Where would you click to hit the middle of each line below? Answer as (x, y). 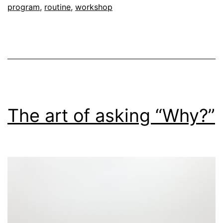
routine (57, 7)
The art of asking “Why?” (111, 116)
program (24, 7)
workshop (94, 7)
